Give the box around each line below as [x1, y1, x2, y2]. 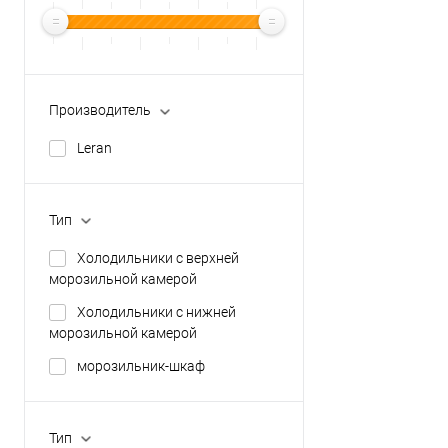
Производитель [49, 102, 151, 119]
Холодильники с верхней [77, 250, 239, 267]
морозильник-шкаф [77, 358, 205, 375]
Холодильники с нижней [77, 304, 236, 321]
